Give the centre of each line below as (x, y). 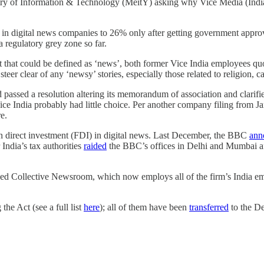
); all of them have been (144, 207)
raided (95, 146)
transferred (209, 207)
